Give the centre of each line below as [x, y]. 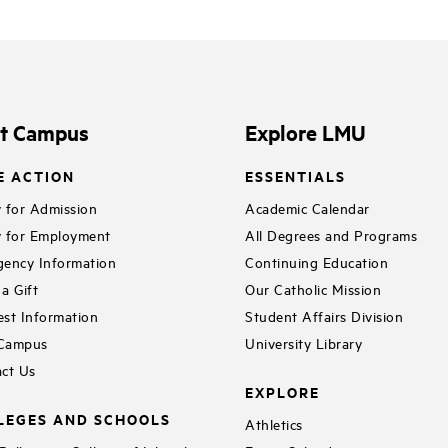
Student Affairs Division [324, 315]
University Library [304, 342]
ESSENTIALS [296, 176]
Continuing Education [317, 261]
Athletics [274, 423]
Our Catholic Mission [313, 288]
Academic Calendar [307, 207]
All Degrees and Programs [331, 234]
